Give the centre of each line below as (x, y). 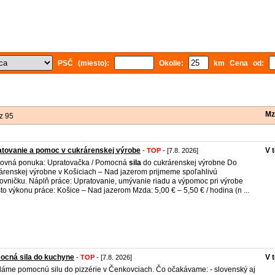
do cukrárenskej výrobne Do (189, 163)
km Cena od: (238, 63)
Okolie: (171, 63)
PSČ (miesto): (83, 63)
